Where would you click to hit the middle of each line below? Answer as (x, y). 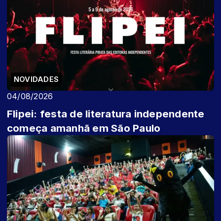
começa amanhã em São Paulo (84, 128)
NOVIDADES (37, 79)
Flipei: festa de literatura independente (106, 113)
